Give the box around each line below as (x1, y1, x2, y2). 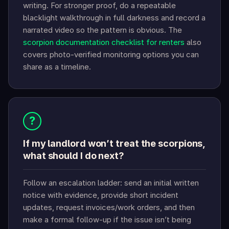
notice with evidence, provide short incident (23, 190, 178, 200)
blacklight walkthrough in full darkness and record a (23, 13, 205, 23)
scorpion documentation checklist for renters (23, 37, 185, 48)
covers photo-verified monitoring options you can (23, 50, 199, 60)
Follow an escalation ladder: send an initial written (23, 178, 199, 188)
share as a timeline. (23, 62, 91, 72)
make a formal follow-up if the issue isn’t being (23, 215, 191, 225)
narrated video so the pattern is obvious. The (23, 25, 182, 35)
